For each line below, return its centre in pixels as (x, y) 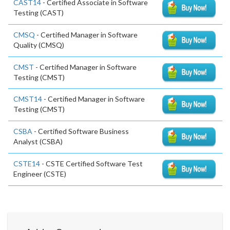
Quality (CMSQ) (39, 45)
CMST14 (28, 99)
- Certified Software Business (81, 131)
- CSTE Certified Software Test (91, 163)
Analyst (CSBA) (38, 142)
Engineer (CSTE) (40, 174)
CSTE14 (27, 163)
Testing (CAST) (39, 12)
